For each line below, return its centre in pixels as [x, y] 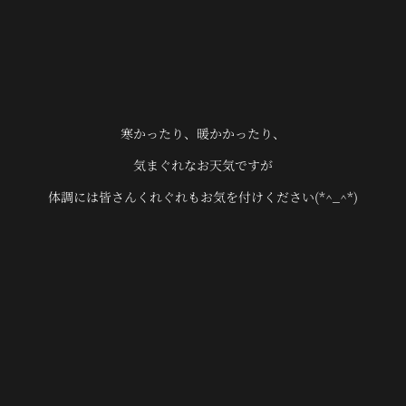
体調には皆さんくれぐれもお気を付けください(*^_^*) [203, 197]
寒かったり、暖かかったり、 [203, 133]
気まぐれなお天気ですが [203, 165]
